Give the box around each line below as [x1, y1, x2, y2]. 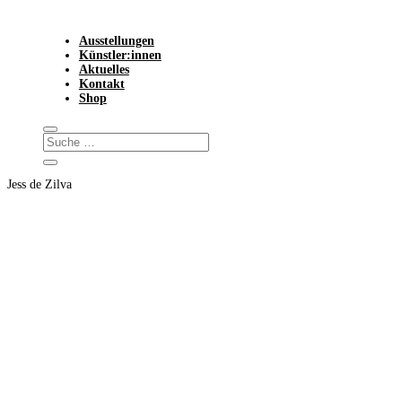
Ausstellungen [78, 34, 154, 48]
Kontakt [78, 77, 125, 91]
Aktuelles [78, 63, 129, 76]
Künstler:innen [78, 48, 162, 62]
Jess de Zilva [7, 178, 72, 192]
